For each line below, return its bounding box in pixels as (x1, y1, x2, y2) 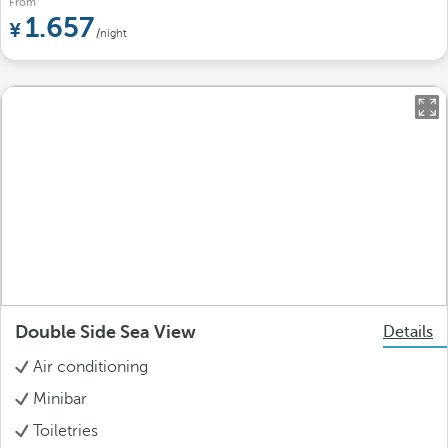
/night (96, 27, 127, 40)
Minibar (33, 390, 87, 408)
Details (383, 323, 433, 341)
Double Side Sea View (15, 322, 196, 342)
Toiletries (33, 422, 98, 440)
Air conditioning (33, 358, 148, 376)
